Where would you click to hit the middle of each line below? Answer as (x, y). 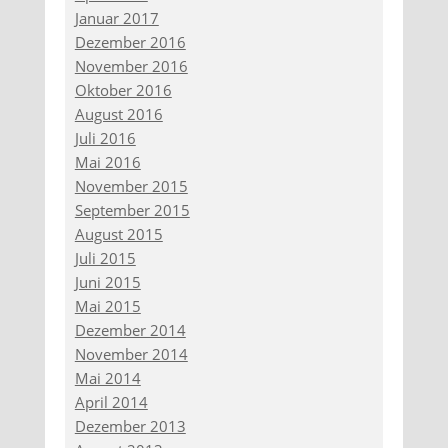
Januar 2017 (116, 18)
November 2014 (131, 354)
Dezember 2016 (130, 42)
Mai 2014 (107, 378)
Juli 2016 (105, 138)
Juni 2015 (107, 282)
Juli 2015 (105, 258)
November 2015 (131, 186)
